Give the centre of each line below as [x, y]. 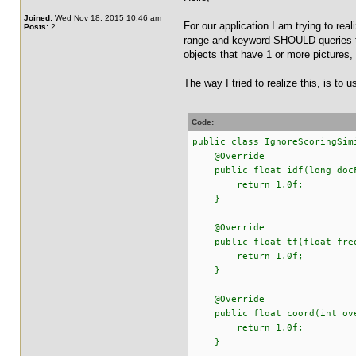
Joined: [38, 18]
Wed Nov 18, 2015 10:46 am [107, 18]
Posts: [36, 27]
